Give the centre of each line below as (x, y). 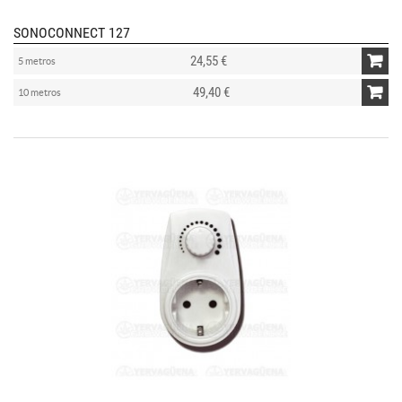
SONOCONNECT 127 (72, 32)
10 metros (39, 92)
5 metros (37, 61)
